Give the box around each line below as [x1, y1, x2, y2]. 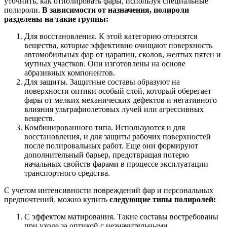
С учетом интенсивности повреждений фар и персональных [4, 185, 213, 195]
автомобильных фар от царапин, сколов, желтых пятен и [24, 50, 221, 59]
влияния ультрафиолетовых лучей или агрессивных [24, 104, 204, 113]
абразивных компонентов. [24, 68, 115, 77]
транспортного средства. [24, 168, 110, 177]
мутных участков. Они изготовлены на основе [24, 59, 185, 68]
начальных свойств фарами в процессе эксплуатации [24, 159, 208, 168]
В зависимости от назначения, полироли [42, 5, 189, 14]
